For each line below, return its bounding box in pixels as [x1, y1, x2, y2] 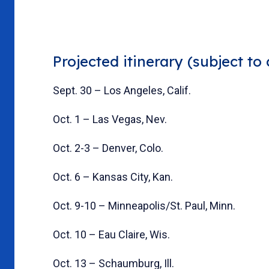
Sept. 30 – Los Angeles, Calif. [53, 83, 191, 97]
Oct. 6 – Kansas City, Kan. [53, 170, 173, 183]
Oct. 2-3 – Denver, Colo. [53, 141, 163, 154]
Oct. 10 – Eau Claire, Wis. [53, 228, 170, 241]
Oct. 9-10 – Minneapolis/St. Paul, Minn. [53, 199, 235, 212]
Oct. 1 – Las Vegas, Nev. [53, 112, 167, 125]
